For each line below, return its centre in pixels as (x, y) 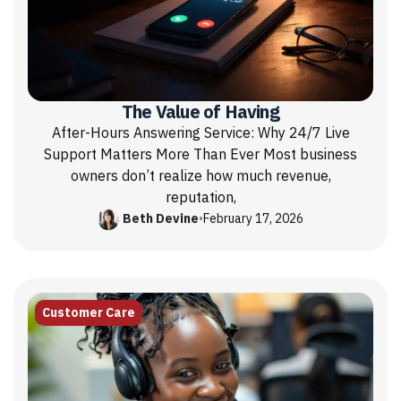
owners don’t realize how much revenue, (200, 176)
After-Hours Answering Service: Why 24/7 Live (200, 133)
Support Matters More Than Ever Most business (200, 154)
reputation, (200, 197)
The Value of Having (200, 111)
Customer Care (89, 312)
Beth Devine (161, 219)
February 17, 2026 (253, 219)
